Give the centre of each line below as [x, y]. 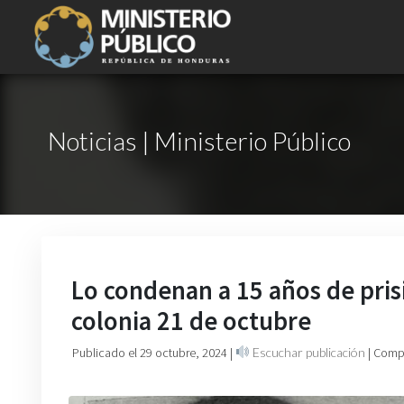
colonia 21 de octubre [191, 321]
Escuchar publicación [307, 352]
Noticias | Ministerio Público [199, 141]
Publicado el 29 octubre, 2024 [151, 353]
